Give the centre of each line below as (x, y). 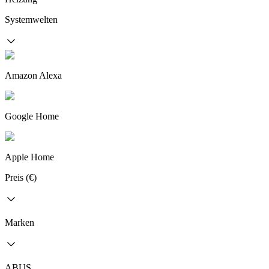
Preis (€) (21, 177)
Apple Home (29, 157)
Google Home (32, 116)
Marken (20, 222)
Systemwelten (31, 20)
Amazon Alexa (33, 75)
